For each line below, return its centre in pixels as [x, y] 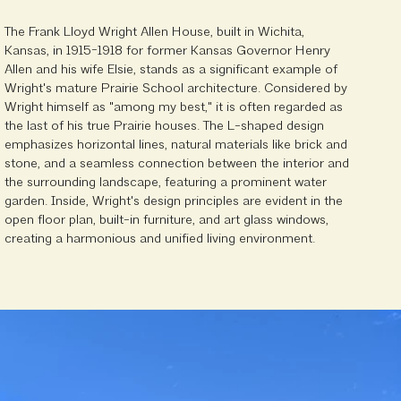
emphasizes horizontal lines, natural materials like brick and [175, 145]
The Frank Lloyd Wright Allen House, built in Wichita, [154, 33]
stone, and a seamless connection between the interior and [176, 164]
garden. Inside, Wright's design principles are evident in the [173, 202]
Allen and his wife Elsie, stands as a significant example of [171, 70]
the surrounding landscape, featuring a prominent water [165, 183]
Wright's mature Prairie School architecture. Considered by [175, 89]
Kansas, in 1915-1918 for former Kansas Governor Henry [167, 51]
